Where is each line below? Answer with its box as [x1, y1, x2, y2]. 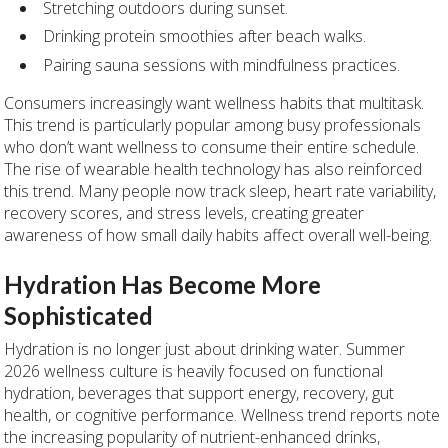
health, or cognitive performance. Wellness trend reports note [4, 404, 441, 427]
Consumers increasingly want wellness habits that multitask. [4, 91, 425, 114]
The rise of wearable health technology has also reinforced [4, 157, 423, 180]
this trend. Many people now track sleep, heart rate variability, [4, 179, 437, 202]
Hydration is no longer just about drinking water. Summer [4, 338, 406, 361]
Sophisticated [4, 301, 154, 331]
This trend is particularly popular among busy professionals [4, 113, 422, 136]
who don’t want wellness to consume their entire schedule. [4, 135, 420, 158]
